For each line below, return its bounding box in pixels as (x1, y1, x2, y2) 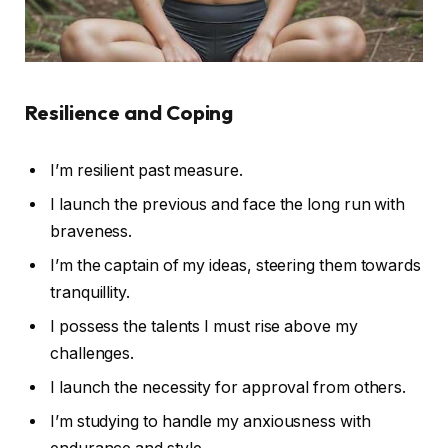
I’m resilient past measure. (50, 160, 243, 180)
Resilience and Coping (25, 99, 234, 125)
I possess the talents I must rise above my (50, 316, 358, 336)
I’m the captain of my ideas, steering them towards (50, 255, 422, 275)
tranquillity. (50, 282, 130, 302)
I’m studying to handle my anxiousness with (50, 411, 371, 431)
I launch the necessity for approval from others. (50, 377, 407, 397)
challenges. (50, 343, 135, 363)
